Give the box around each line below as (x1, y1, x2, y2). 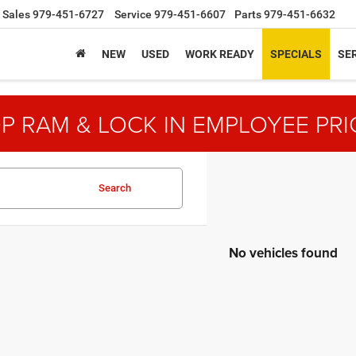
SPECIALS (270, 48, 322, 61)
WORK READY (185, 48, 254, 61)
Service (114, 8, 152, 21)
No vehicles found (229, 243, 338, 262)
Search (99, 182, 131, 194)
